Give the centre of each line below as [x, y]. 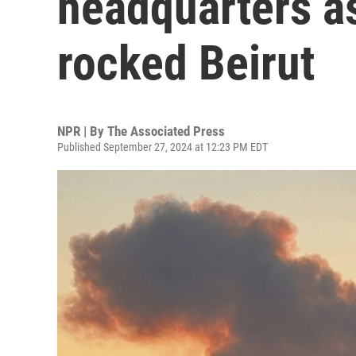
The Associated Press [166, 131]
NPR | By [82, 131]
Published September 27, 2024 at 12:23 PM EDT [163, 147]
